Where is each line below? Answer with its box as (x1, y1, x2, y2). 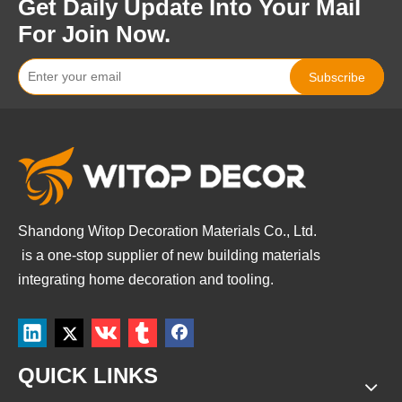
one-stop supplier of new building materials (48, 248, 324, 264)
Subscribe (309, 69, 365, 84)
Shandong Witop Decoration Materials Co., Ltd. (18, 223, 317, 240)
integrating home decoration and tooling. (18, 272, 274, 288)
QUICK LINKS (18, 363, 158, 389)
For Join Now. (18, 21, 170, 48)
